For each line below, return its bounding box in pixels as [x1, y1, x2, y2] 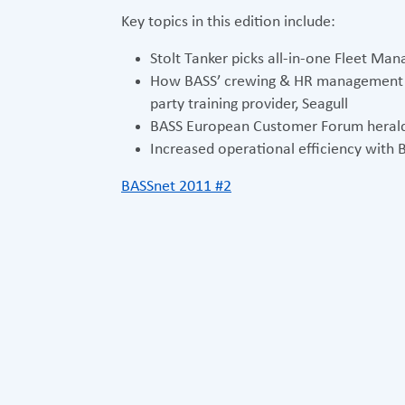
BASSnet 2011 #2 [121, 178, 231, 195]
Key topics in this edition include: [121, 14, 335, 31]
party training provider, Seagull [150, 96, 348, 113]
